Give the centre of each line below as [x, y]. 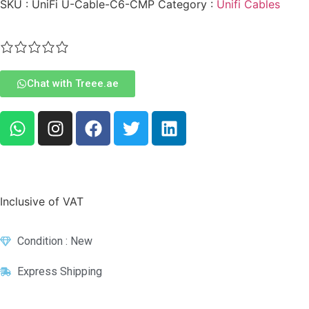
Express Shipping [60, 272]
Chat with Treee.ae [73, 83]
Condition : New [55, 241]
